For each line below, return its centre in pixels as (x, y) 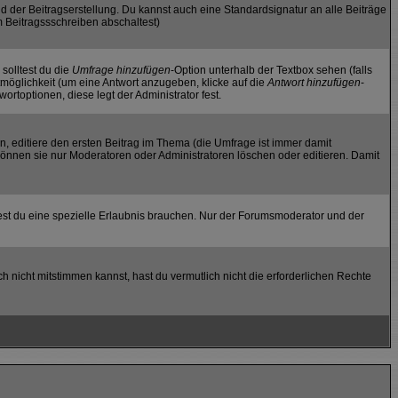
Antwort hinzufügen (314, 83)
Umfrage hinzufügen (121, 70)
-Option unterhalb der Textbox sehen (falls (271, 70)
